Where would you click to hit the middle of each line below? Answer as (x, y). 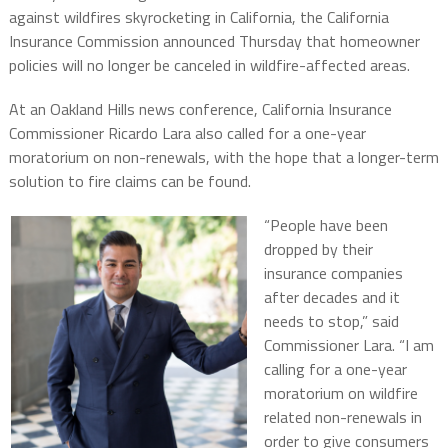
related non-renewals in (342, 417)
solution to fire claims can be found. (129, 181)
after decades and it (331, 297)
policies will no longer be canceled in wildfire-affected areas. (209, 65)
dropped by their (318, 249)
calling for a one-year (335, 369)
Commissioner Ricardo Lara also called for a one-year (187, 133)
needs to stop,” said (331, 321)
